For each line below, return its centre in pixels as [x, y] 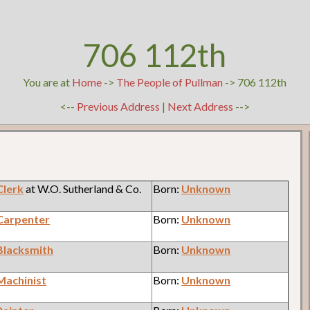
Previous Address [118, 106]
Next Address [201, 106]
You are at [48, 82]
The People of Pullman [170, 82]
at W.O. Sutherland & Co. [83, 188]
